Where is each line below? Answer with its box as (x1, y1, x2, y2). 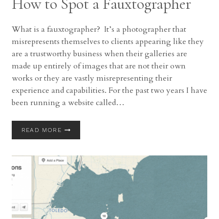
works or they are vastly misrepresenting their (12, 73, 172, 84)
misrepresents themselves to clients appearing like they (12, 36, 204, 47)
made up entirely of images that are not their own (12, 61, 186, 71)
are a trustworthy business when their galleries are (12, 48, 187, 59)
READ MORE (22, 127, 62, 133)
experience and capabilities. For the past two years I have (12, 85, 207, 96)
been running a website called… (12, 97, 125, 108)
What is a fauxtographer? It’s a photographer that (12, 24, 186, 35)
